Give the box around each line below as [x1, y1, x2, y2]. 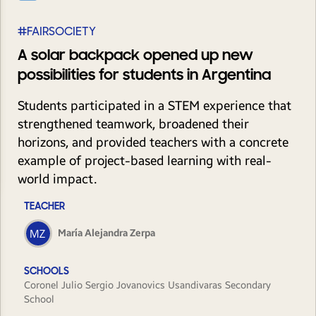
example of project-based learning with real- [18, 153, 272, 169]
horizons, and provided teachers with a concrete [18, 135, 288, 150]
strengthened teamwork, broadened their [18, 116, 249, 132]
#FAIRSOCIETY [18, 25, 96, 39]
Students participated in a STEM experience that [18, 98, 291, 114]
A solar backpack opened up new [18, 47, 253, 64]
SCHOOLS [23, 265, 69, 277]
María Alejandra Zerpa [57, 227, 155, 239]
